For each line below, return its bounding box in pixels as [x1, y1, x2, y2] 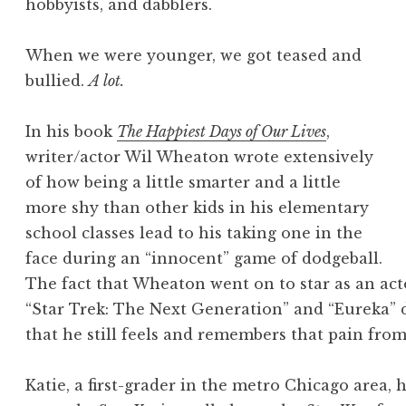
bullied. [25, 72, 90, 91]
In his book [25, 122, 118, 141]
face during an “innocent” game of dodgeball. [25, 249, 383, 268]
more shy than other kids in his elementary [25, 198, 370, 217]
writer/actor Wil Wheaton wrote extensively [25, 148, 374, 167]
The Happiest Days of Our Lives [117, 122, 327, 141]
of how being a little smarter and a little [25, 173, 342, 192]
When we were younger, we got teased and [25, 46, 362, 65]
